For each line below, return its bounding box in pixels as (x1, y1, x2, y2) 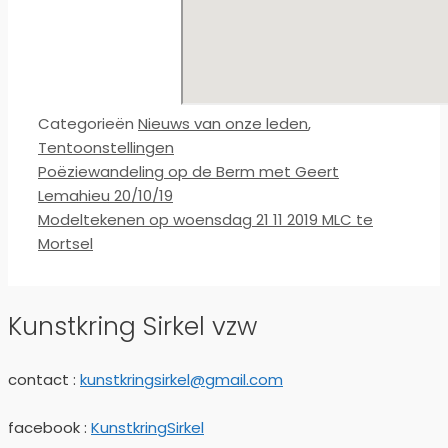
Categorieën (38, 113, 138, 135)
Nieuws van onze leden (138, 113, 308, 135)
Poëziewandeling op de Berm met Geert (38, 161, 339, 183)
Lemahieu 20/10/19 (38, 185, 173, 207)
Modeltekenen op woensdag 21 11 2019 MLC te (38, 209, 373, 231)
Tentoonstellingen (38, 137, 174, 159)
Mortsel (38, 233, 93, 255)
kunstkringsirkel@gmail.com (80, 368, 283, 390)
